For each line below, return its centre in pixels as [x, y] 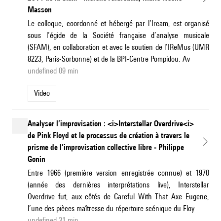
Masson [40, 10]
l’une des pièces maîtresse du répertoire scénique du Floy [111, 209]
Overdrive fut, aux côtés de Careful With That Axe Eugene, [118, 197]
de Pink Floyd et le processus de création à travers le [109, 136]
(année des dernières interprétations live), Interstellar [118, 185]
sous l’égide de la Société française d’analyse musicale [118, 36]
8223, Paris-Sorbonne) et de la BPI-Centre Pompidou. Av [109, 59]
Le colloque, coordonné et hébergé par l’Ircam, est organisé [118, 24]
